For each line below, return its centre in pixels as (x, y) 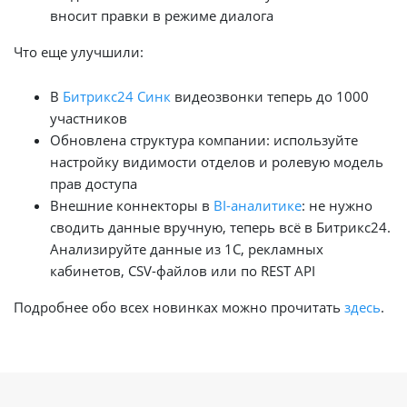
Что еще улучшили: (79, 51)
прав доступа (94, 183)
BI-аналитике (258, 205)
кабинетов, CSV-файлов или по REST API (183, 270)
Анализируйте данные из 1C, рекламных (187, 248)
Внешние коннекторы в (132, 205)
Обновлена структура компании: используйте (204, 139)
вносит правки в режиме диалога (162, 15)
